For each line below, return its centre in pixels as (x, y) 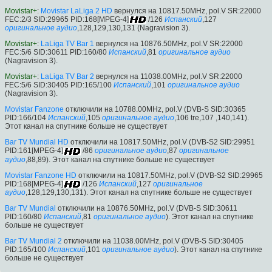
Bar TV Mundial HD (37, 142)
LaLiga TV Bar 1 (67, 44)
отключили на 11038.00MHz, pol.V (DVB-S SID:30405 (153, 241)
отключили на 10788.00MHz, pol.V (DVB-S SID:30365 (155, 110)
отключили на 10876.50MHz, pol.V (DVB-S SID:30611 (147, 208)
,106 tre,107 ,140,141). (212, 118)
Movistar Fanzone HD (41, 175)
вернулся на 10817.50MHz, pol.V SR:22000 (187, 11)
